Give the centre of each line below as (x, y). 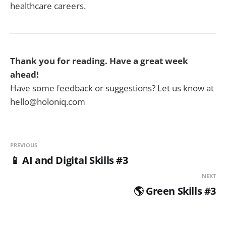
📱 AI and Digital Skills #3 (69, 160)
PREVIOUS (24, 145)
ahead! (24, 75)
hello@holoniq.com (48, 102)
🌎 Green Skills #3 (175, 191)
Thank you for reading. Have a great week (99, 61)
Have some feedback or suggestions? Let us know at (112, 88)
